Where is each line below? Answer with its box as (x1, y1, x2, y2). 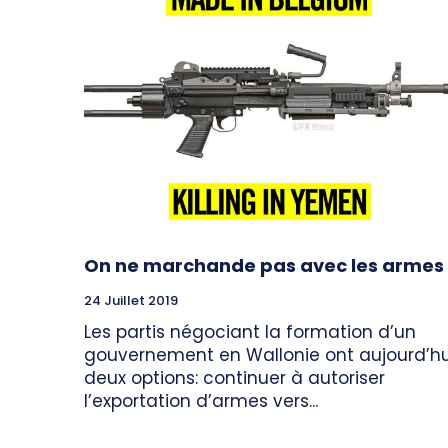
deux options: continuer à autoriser (84, 365, 385, 390)
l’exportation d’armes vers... (84, 388, 318, 413)
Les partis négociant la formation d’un (84, 319, 416, 344)
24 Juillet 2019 (84, 290, 178, 310)
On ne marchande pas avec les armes (84, 252, 444, 278)
